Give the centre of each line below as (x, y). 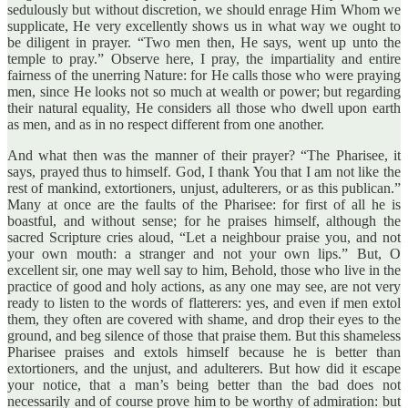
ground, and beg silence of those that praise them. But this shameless (204, 335)
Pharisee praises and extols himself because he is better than (204, 352)
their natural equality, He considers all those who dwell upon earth (204, 107)
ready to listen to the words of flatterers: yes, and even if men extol (204, 302)
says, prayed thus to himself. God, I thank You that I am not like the (204, 171)
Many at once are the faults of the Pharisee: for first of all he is (204, 204)
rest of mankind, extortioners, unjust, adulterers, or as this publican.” (204, 188)
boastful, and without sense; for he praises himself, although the (204, 220)
